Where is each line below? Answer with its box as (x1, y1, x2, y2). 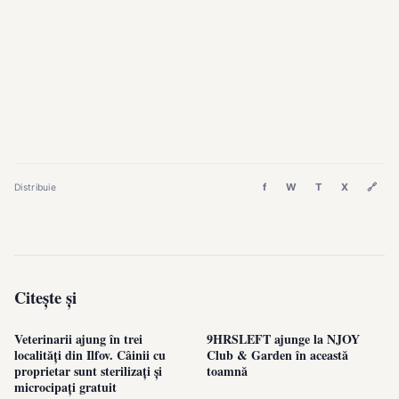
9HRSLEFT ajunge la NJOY (207, 329, 360, 348)
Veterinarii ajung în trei (14, 329, 142, 348)
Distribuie (14, 181, 57, 193)
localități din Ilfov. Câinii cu (14, 345, 166, 364)
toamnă (207, 361, 248, 380)
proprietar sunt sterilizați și (14, 361, 162, 380)
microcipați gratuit (14, 377, 117, 396)
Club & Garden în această (207, 345, 348, 364)
